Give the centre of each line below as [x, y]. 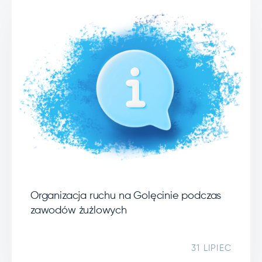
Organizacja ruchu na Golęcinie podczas [126, 196]
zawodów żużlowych [79, 210]
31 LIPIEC [211, 248]
